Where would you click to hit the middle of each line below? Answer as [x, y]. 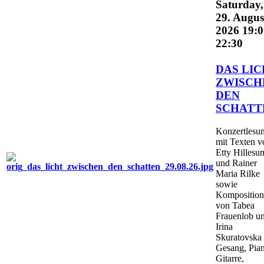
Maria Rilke [238, 174]
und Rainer [236, 163]
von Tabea [235, 206]
